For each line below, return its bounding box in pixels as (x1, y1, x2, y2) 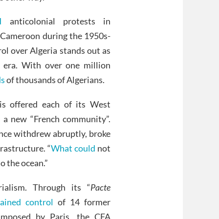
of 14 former (53, 196, 110, 207)
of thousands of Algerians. (5, 74, 105, 86)
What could (50, 143, 95, 154)
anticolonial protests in (1, 16, 110, 27)
